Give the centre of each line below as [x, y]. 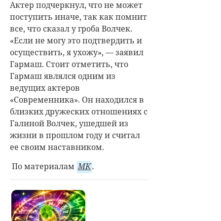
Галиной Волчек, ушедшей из [69, 123]
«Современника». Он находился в [77, 100]
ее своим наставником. [57, 147]
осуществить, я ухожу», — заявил [77, 52]
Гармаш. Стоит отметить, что [69, 64]
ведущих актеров [45, 88]
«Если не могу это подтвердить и [76, 40]
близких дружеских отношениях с [79, 111]
